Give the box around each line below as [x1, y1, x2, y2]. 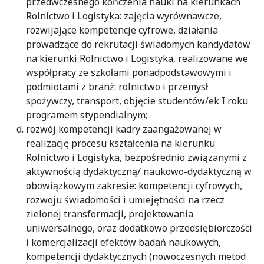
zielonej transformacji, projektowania [26, 207, 193, 220]
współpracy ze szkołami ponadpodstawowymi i [26, 65, 232, 79]
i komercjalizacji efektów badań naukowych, [26, 235, 221, 249]
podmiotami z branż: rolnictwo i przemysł [26, 80, 208, 93]
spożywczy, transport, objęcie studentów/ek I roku [26, 94, 248, 107]
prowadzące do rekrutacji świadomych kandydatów [26, 37, 250, 51]
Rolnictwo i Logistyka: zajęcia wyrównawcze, [26, 9, 222, 22]
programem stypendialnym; [26, 108, 147, 121]
